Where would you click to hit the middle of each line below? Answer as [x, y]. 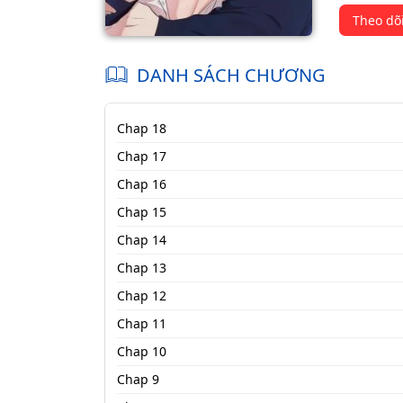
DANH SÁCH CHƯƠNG [231, 75]
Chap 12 [141, 295]
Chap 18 [141, 128]
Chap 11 [141, 323]
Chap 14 [141, 239]
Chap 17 [141, 156]
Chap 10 [141, 351]
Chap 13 [141, 267]
